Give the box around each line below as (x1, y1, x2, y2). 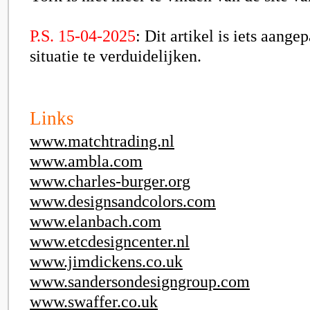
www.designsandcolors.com (30, 192, 216, 210)
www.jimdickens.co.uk (30, 252, 183, 271)
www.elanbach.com (30, 212, 161, 230)
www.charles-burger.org (30, 172, 190, 190)
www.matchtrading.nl (30, 131, 174, 150)
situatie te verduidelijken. (30, 46, 201, 65)
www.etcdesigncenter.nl (30, 232, 190, 250)
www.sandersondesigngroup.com (30, 272, 250, 291)
